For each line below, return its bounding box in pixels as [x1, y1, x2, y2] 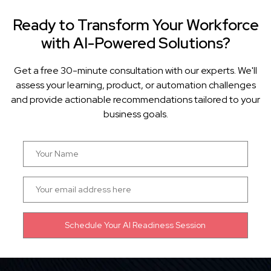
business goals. [103, 108, 168, 121]
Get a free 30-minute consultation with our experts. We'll [14, 64, 257, 77]
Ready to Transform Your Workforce [12, 15, 259, 36]
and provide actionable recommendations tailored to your [11, 93, 260, 106]
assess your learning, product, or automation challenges [15, 79, 256, 92]
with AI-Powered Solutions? [41, 33, 230, 54]
